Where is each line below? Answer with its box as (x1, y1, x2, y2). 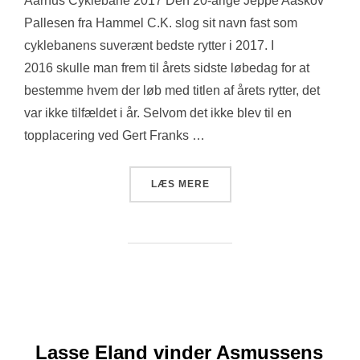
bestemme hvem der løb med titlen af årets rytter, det (24, 83, 320, 97)
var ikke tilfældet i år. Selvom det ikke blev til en (24, 105, 292, 120)
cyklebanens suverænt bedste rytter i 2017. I (24, 38, 274, 52)
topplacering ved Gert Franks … (24, 128, 205, 142)
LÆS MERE (150, 178, 210, 190)
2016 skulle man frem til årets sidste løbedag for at (24, 60, 309, 75)
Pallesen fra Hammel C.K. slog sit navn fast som (24, 15, 297, 30)
